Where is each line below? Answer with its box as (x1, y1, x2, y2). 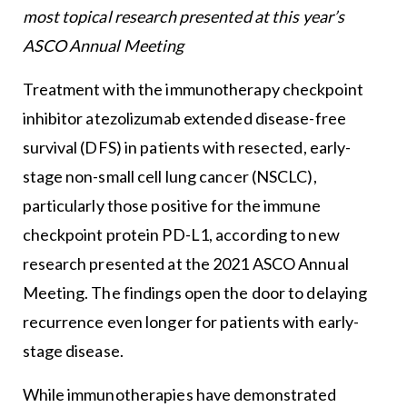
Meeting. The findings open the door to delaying (22, 283, 368, 303)
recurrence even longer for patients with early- (22, 312, 360, 333)
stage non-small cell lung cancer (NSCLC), (22, 166, 317, 187)
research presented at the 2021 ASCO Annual (22, 253, 349, 274)
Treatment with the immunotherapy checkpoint (22, 79, 363, 100)
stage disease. (22, 341, 124, 362)
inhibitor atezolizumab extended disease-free (22, 108, 346, 129)
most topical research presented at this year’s (22, 6, 345, 27)
